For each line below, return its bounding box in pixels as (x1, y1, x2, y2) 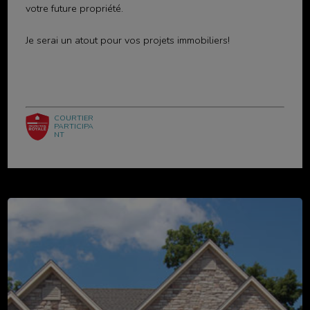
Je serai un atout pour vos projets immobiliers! (25, 33, 230, 48)
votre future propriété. (25, 1, 123, 16)
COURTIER (53, 113, 93, 124)
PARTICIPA (53, 121, 93, 132)
